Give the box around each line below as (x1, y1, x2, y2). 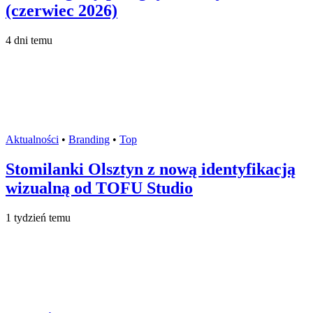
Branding (68, 133, 110, 146)
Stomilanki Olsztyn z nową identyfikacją (6, 160, 296, 179)
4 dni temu (6, 34, 52, 47)
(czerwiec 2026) (6, 1, 117, 20)
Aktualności (6, 133, 59, 146)
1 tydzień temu (6, 211, 71, 224)
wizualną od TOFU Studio (6, 179, 193, 198)
